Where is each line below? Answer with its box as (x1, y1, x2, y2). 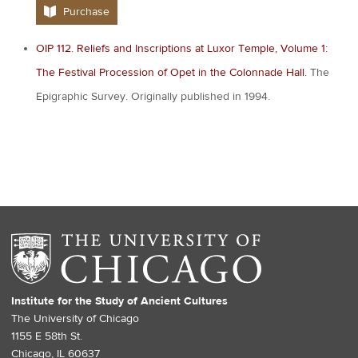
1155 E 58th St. (11, 329, 83, 344)
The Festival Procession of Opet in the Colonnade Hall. (36, 65, 307, 80)
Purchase (63, 4, 110, 19)
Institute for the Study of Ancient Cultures (11, 294, 229, 309)
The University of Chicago (11, 312, 140, 327)
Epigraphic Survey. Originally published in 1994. (36, 89, 270, 104)
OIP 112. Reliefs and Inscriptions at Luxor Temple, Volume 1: (36, 41, 328, 56)
